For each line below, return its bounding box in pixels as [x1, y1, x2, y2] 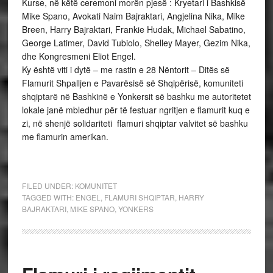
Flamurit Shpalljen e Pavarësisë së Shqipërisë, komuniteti [21, 77, 243, 89]
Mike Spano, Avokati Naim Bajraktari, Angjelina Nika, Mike [21, 10, 245, 22]
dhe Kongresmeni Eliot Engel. [21, 50, 136, 62]
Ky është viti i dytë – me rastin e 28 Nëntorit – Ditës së [21, 63, 230, 76]
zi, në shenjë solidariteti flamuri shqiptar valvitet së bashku [21, 117, 248, 129]
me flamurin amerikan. [21, 130, 108, 143]
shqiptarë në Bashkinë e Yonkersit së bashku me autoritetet [21, 90, 251, 102]
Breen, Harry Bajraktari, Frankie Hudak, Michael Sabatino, [21, 23, 246, 35]
